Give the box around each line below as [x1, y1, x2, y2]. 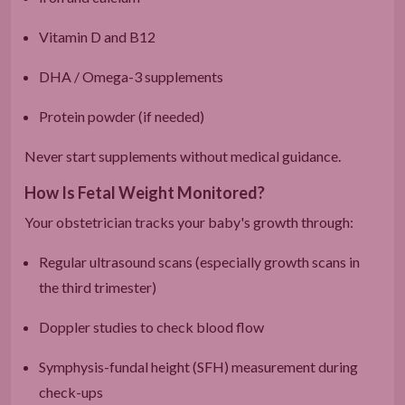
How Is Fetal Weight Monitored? [24, 182, 265, 202]
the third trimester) [39, 278, 156, 296]
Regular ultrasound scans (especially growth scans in [39, 252, 360, 270]
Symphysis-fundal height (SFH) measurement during [39, 357, 358, 375]
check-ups [39, 382, 103, 400]
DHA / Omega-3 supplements [39, 67, 223, 85]
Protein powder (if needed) [39, 107, 204, 125]
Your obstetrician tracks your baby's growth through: [24, 212, 353, 231]
